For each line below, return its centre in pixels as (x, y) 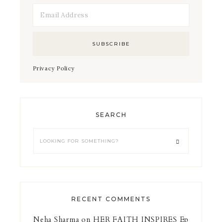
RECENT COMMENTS (111, 199)
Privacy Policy (54, 68)
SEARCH (111, 114)
